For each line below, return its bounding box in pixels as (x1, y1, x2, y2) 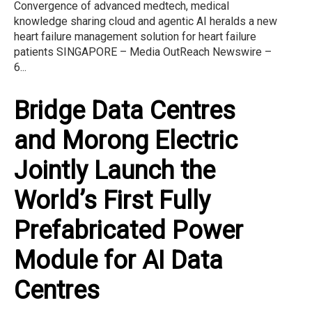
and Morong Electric (14, 125, 237, 155)
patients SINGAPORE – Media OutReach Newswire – (14, 45, 272, 58)
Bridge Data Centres (14, 95, 235, 125)
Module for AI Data (14, 245, 223, 275)
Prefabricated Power (14, 215, 243, 245)
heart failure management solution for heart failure (14, 29, 256, 43)
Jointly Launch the (14, 155, 215, 185)
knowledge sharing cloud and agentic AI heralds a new (14, 14, 277, 28)
